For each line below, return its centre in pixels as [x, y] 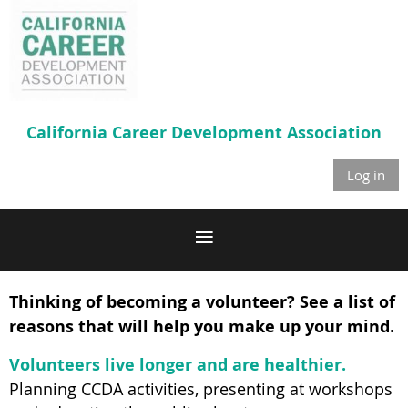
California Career [99, 133]
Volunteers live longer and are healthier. [178, 365]
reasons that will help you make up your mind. [202, 327]
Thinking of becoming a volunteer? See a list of [202, 302]
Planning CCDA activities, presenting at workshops [201, 389]
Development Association [276, 133]
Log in [366, 175]
